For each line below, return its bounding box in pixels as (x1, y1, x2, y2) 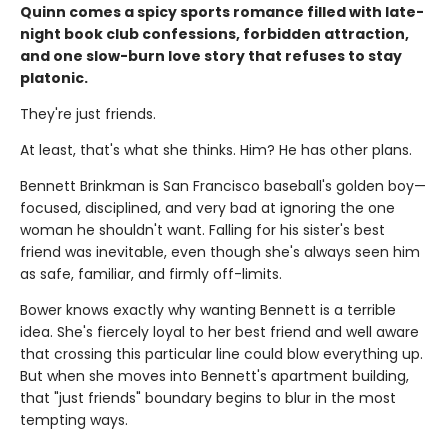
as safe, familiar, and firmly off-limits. (20, 263, 282, 284)
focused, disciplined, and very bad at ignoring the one (20, 197, 395, 218)
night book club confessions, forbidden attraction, (20, 23, 409, 44)
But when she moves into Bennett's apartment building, (20, 365, 409, 386)
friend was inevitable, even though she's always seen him (20, 241, 420, 262)
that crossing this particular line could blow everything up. (20, 343, 423, 364)
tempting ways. (20, 409, 128, 430)
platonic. (20, 67, 88, 88)
